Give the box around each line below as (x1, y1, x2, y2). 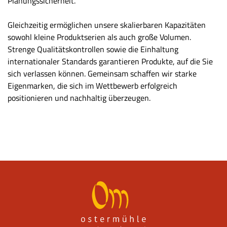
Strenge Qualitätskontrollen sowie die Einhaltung (8, 43, 178, 55)
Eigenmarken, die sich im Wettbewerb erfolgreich (8, 79, 177, 92)
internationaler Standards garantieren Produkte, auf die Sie (8, 55, 213, 67)
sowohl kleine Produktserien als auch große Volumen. (8, 30, 191, 43)
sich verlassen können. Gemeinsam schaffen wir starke (8, 67, 197, 80)
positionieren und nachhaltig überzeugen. (8, 91, 153, 104)
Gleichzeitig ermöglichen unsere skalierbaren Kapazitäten (8, 18, 206, 31)
